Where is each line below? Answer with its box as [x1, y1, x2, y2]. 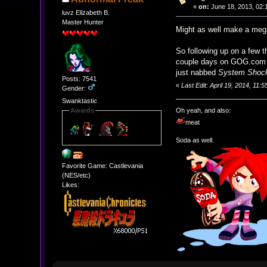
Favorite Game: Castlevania [61, 162, 143, 169]
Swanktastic [61, 97, 97, 105]
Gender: [61, 84, 88, 92]
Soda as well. [176, 136, 215, 144]
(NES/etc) [61, 171, 91, 179]
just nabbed [176, 68, 219, 77]
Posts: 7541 [61, 74, 97, 82]
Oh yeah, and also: [176, 106, 231, 114]
